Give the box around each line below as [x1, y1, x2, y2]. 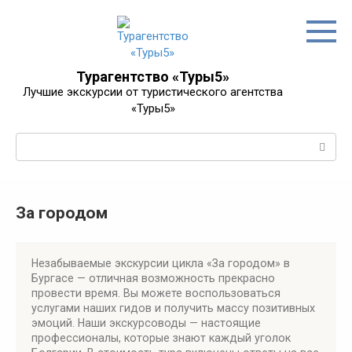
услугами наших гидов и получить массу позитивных [31, 302, 315, 314]
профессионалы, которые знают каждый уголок [31, 332, 291, 344]
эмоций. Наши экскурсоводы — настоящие [31, 317, 261, 329]
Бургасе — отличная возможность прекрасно [31, 272, 275, 284]
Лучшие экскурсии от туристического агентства [23, 85, 283, 99]
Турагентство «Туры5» [76, 68, 229, 85]
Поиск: [16, 134, 53, 148]
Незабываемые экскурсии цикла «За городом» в [31, 257, 290, 269]
